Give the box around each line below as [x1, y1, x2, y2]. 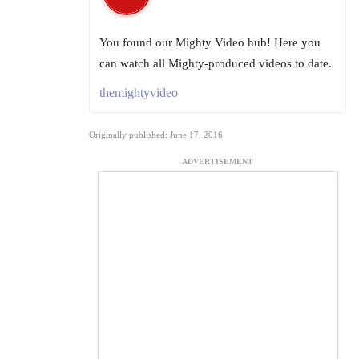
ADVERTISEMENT [182, 157, 253, 167]
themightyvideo [99, 86, 178, 100]
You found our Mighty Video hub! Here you [99, 36, 321, 50]
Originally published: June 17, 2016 [89, 130, 223, 140]
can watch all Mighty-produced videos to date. [99, 57, 332, 71]
